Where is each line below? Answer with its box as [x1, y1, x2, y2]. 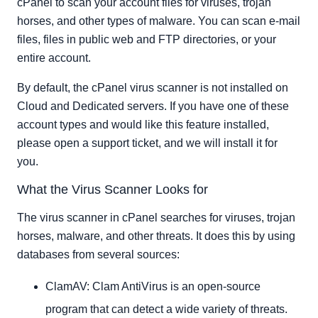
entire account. [17, 51, 91, 64]
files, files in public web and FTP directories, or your [17, 33, 276, 45]
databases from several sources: [17, 248, 180, 261]
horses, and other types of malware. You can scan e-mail [17, 14, 300, 27]
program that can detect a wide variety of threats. [45, 302, 287, 315]
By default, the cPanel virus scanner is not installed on [17, 81, 288, 94]
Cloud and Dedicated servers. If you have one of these [17, 99, 289, 112]
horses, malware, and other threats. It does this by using [17, 229, 295, 242]
